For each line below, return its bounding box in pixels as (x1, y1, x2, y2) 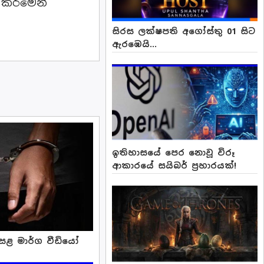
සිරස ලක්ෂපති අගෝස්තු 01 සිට (112, 26, 256, 37)
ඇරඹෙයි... (112, 39, 157, 50)
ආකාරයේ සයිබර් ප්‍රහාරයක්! (112, 160, 237, 171)
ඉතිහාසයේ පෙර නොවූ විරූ (112, 147, 235, 159)
